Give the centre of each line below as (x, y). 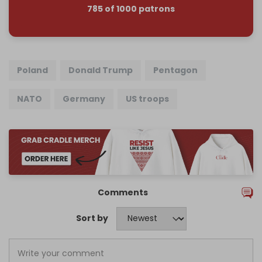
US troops (147, 99)
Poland (32, 70)
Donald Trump (101, 70)
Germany (84, 99)
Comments (123, 192)
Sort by (92, 218)
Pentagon (175, 70)
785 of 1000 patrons (131, 9)
